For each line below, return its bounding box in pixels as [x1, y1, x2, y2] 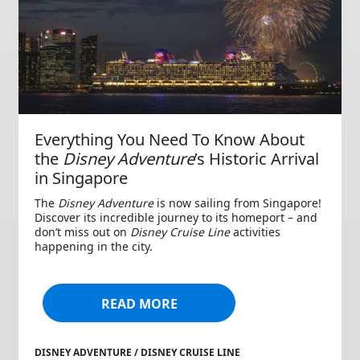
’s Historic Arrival [194, 147, 319, 170]
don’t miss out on [35, 223, 130, 239]
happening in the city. [35, 238, 153, 254]
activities [230, 223, 280, 239]
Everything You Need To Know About [35, 128, 305, 150]
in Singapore [35, 166, 128, 189]
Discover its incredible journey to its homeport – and [35, 209, 317, 225]
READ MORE [100, 294, 178, 313]
